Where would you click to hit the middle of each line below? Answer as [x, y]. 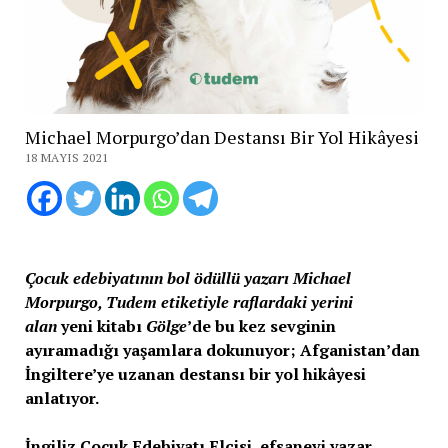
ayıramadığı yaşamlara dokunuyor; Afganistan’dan [222, 349]
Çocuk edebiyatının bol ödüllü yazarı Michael [187, 277]
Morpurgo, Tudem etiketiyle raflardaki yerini [188, 301]
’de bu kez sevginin [261, 325]
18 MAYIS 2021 [66, 157]
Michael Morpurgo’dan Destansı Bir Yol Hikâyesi [221, 136]
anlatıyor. [61, 397]
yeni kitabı [103, 325]
